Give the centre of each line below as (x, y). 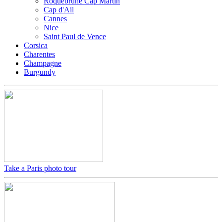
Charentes (39, 54)
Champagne (43, 63)
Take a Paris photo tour (40, 168)
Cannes (55, 18)
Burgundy (40, 72)
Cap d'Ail (59, 9)
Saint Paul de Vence (75, 36)
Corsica (36, 45)
